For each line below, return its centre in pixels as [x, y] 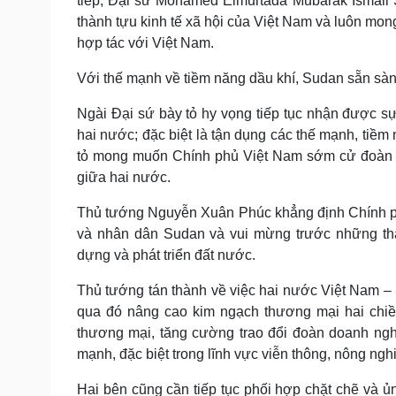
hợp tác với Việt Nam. [145, 43]
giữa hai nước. [124, 177]
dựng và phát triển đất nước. [166, 255]
